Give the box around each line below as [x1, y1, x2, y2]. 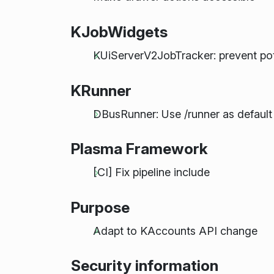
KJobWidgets [70, 23, 168, 42]
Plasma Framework [70, 139, 208, 158]
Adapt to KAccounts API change [92, 224, 257, 237]
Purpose [70, 198, 130, 217]
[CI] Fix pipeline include [92, 166, 210, 179]
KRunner [70, 81, 131, 100]
